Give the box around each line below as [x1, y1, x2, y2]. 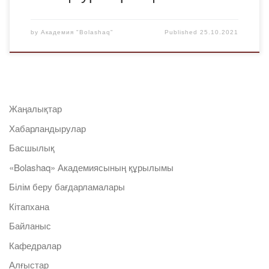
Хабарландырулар [9, 121, 86, 134]
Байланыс [9, 219, 51, 232]
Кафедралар [9, 238, 61, 252]
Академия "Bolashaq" [40, 28, 113, 35]
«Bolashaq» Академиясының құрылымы [9, 160, 174, 174]
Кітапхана [9, 199, 49, 213]
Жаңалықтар [9, 102, 62, 115]
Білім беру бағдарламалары [9, 180, 125, 193]
